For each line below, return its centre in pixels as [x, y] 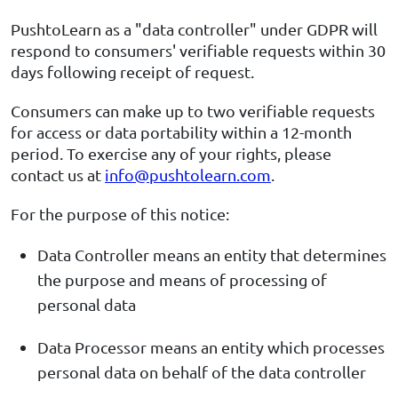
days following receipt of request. [132, 72]
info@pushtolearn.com [188, 175]
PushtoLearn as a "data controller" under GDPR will [194, 29]
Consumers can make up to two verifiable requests [193, 111]
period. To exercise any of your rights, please [171, 154]
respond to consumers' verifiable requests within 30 [198, 51]
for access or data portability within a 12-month [181, 132]
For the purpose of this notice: [120, 214]
